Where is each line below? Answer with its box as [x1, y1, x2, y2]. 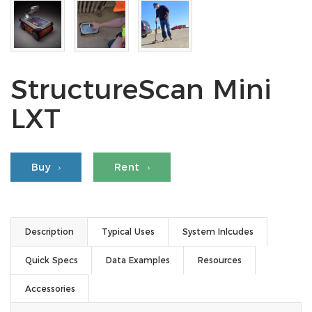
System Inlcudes [182, 226, 253, 237]
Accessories [25, 283, 75, 294]
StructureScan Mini [10, 72, 272, 106]
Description [25, 226, 74, 237]
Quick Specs [25, 254, 78, 265]
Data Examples [106, 254, 170, 265]
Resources [198, 254, 242, 265]
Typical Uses [102, 226, 155, 237]
